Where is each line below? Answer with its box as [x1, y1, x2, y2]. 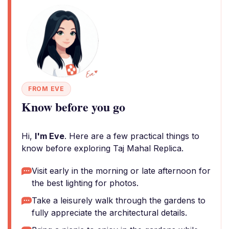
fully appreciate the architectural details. [32, 208, 187, 218]
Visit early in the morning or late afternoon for [32, 166, 211, 176]
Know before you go [21, 98, 125, 116]
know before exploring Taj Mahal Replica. [21, 143, 184, 153]
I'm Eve [35, 131, 64, 141]
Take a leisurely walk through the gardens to [32, 195, 205, 205]
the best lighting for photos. [32, 178, 139, 188]
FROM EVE [28, 85, 64, 93]
